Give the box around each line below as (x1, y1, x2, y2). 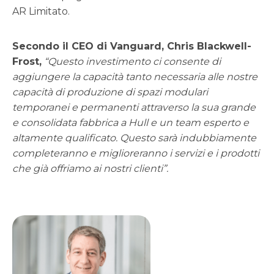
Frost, (12, 56, 42, 67)
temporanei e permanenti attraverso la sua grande (12, 102, 256, 113)
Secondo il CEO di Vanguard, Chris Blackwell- (12, 40, 251, 52)
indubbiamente (179, 132, 256, 144)
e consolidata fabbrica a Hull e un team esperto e (12, 117, 249, 128)
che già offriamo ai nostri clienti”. (12, 163, 168, 174)
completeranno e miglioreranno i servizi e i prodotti (12, 147, 259, 159)
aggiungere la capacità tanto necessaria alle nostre (12, 71, 257, 83)
